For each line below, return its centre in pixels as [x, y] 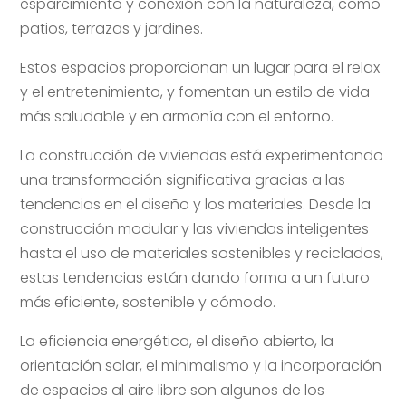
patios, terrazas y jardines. [112, 28]
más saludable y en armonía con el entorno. [177, 116]
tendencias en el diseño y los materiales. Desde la [196, 204]
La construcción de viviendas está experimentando [202, 155]
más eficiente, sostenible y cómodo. [148, 302]
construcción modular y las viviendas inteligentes [195, 228]
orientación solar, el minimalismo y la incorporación [201, 365]
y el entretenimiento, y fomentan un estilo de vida [195, 92]
